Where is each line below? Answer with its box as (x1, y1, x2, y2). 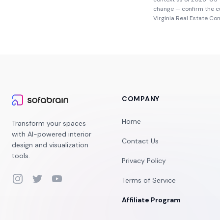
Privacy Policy (122, 156, 166, 165)
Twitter (31, 173, 57, 183)
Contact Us (122, 137, 159, 145)
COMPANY (122, 94, 160, 103)
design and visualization (12, 140, 88, 149)
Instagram (11, 173, 47, 183)
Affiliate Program (122, 195, 181, 204)
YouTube (51, 173, 82, 183)
